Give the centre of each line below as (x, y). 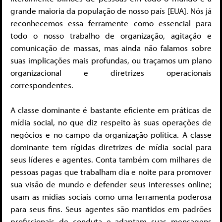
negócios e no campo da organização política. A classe (111, 135)
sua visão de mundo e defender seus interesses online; (111, 184)
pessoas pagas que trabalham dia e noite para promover (111, 172)
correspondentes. (42, 85)
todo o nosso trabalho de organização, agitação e (111, 35)
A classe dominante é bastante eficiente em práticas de (111, 110)
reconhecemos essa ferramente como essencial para (111, 23)
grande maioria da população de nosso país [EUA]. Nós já (111, 10)
